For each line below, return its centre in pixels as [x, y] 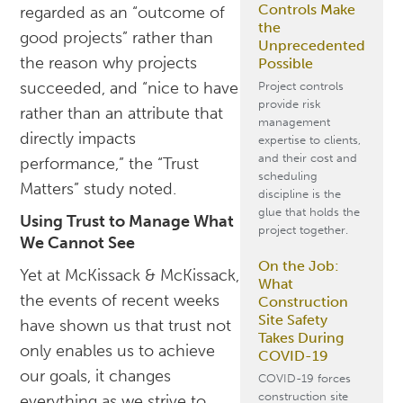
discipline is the [299, 194]
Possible [285, 63]
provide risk [289, 104]
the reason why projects [109, 63]
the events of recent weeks [120, 301]
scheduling [287, 176]
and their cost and [307, 158]
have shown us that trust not [126, 326]
